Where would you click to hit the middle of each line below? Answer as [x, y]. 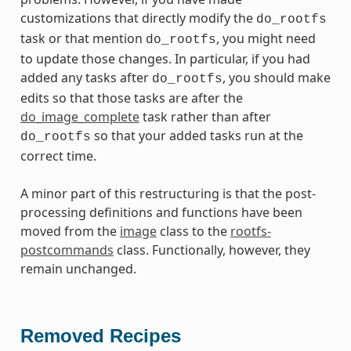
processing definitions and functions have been [161, 212]
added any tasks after [86, 77]
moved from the [70, 231]
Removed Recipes [100, 335]
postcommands [67, 250]
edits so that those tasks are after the [131, 98]
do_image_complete [80, 116]
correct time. [58, 156]
